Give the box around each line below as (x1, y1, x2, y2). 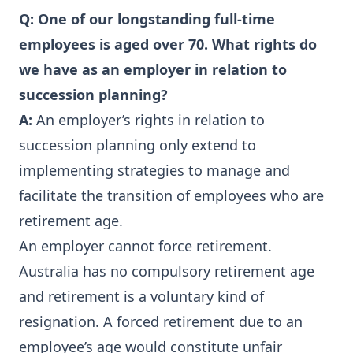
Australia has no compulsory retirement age (19, 262, 314, 281)
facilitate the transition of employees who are (19, 186, 324, 205)
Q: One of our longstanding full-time (19, 9, 275, 28)
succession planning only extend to (19, 136, 256, 154)
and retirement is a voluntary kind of (19, 287, 264, 306)
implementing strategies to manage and (19, 161, 290, 180)
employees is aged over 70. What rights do (19, 35, 317, 54)
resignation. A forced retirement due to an (19, 312, 303, 331)
